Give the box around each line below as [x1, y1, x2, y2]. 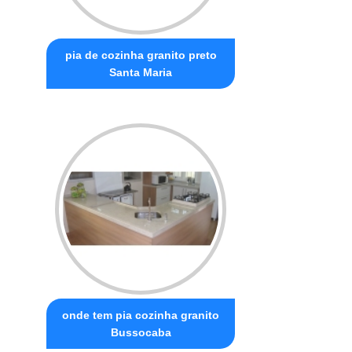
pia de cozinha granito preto [64, 48, 217, 61]
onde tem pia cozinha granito [62, 308, 220, 321]
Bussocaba [110, 325, 171, 339]
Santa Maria [109, 65, 173, 79]
